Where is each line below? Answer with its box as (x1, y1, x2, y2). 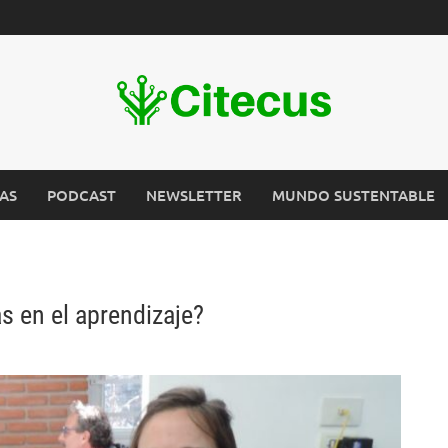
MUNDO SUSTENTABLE (272, 185, 435, 205)
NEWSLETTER (146, 185, 242, 205)
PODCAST (47, 185, 116, 205)
